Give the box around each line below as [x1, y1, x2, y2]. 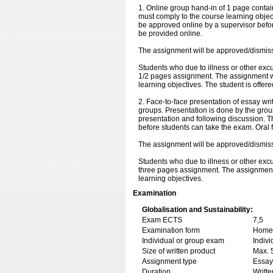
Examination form [142, 226, 200, 235]
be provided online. [138, 29, 202, 38]
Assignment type [142, 257, 197, 266]
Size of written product [142, 247, 215, 255]
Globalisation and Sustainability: [142, 205, 253, 214]
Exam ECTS [142, 216, 182, 224]
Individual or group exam [142, 236, 224, 245]
